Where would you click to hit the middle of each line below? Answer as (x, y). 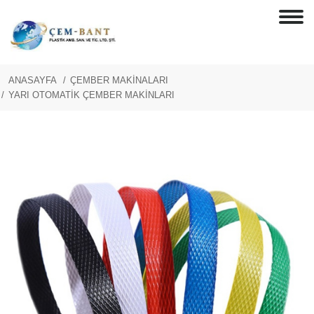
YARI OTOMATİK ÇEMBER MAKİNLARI (91, 95)
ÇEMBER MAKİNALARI (119, 80)
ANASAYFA (33, 80)
